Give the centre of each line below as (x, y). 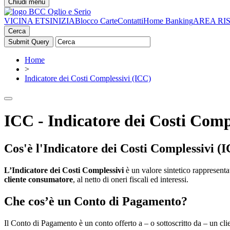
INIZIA (62, 21)
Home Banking (168, 21)
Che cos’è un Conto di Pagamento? (96, 201)
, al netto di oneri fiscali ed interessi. (131, 179)
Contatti (130, 21)
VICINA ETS (27, 21)
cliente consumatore (39, 179)
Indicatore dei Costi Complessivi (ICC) (88, 78)
